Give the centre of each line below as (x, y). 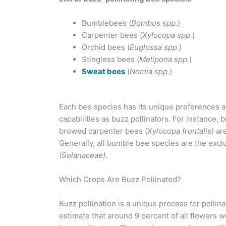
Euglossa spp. (154, 47)
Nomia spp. (150, 71)
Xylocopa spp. (167, 35)
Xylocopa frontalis (179, 131)
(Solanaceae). (83, 155)
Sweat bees (103, 71)
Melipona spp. (164, 59)
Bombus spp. (154, 23)
